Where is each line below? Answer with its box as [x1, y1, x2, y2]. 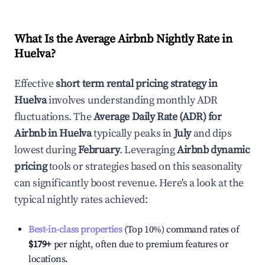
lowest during [14, 143, 79, 157]
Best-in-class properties [28, 224, 122, 235]
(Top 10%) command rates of [122, 224, 240, 235]
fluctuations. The [14, 110, 93, 124]
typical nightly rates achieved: [14, 193, 148, 206]
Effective [14, 77, 56, 91]
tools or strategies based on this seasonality [47, 160, 242, 173]
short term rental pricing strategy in [56, 77, 218, 91]
